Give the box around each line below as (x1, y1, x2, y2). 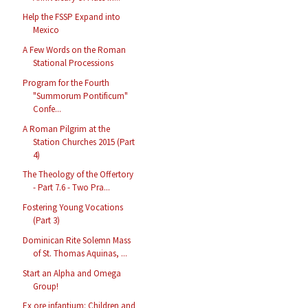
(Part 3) (33, 214, 60, 227)
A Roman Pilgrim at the (23, 122, 111, 135)
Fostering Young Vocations (23, 201, 124, 214)
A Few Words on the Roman (23, 44, 126, 56)
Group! (33, 280, 59, 292)
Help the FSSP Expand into (23, 11, 121, 23)
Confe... (33, 102, 62, 115)
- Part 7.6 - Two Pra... (33, 181, 111, 194)
